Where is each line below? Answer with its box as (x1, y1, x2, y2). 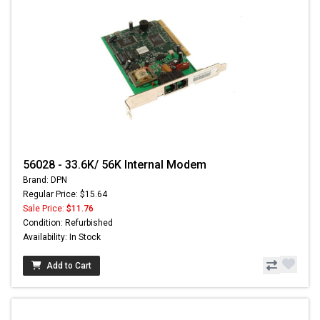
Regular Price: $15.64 (23, 189, 107, 199)
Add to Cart (46, 260, 91, 271)
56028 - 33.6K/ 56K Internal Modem (23, 157, 206, 171)
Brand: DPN (23, 174, 67, 185)
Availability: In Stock (23, 231, 101, 242)
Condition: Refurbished (23, 217, 113, 228)
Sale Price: (23, 203, 66, 214)
